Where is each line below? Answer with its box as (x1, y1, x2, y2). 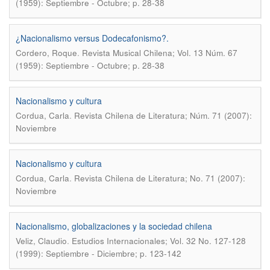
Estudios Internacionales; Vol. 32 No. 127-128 (72, 235, 246, 246)
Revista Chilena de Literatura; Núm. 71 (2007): (74, 110, 252, 121)
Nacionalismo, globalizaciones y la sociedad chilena (16, 220, 212, 232)
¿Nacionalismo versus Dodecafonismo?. (16, 32, 169, 44)
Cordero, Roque (16, 47, 77, 58)
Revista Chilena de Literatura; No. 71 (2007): (74, 172, 245, 184)
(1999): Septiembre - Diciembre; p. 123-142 (16, 248, 181, 259)
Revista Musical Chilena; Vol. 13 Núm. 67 (82, 47, 237, 58)
